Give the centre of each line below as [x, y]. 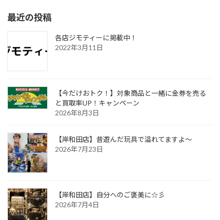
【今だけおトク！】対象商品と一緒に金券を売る [131, 93]
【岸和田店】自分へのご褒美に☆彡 [110, 194]
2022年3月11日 [79, 47]
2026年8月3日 [77, 112]
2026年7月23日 [79, 149]
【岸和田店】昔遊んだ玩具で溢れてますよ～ [124, 139]
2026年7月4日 [77, 204]
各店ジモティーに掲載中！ [96, 37]
